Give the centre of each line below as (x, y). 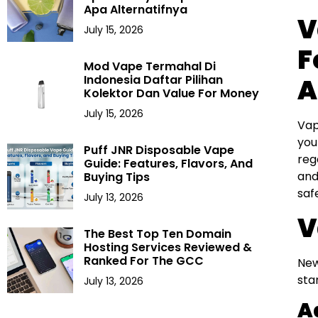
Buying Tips (117, 177)
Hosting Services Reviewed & (168, 248)
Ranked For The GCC (144, 261)
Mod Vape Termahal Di (150, 67)
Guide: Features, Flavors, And (169, 164)
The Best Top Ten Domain (158, 234)
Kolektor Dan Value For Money (172, 94)
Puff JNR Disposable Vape (159, 150)
